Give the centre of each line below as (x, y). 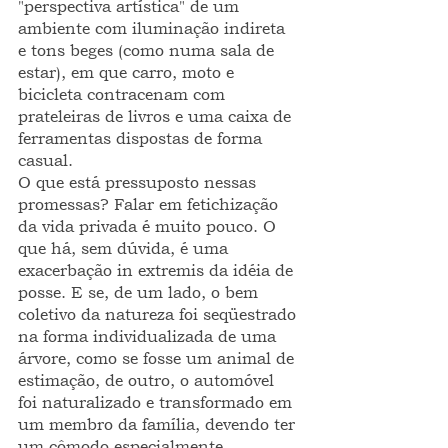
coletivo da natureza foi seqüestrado (159, 314)
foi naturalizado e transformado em (157, 402)
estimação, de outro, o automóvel (148, 380)
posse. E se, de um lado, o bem (140, 292)
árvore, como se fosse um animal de (158, 358)
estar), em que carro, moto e (128, 72)
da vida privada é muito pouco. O (149, 226)
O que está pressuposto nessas (139, 182)
